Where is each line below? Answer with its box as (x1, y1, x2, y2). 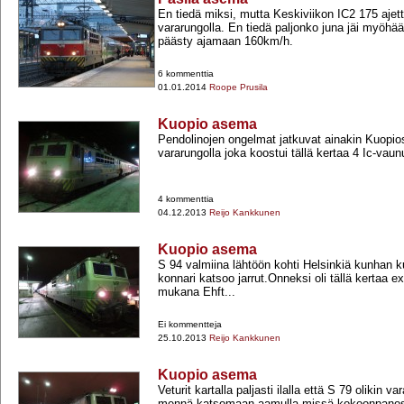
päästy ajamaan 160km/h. (158, 34, 293, 49)
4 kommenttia (158, 194, 214, 205)
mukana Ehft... (158, 285, 235, 299)
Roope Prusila (209, 82, 268, 93)
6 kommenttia (158, 69, 214, 79)
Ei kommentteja (158, 319, 222, 330)
